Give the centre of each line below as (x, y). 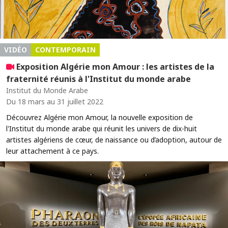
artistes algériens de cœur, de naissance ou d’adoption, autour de (114, 139)
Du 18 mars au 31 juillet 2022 (55, 101)
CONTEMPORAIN (65, 49)
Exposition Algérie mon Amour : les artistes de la (114, 66)
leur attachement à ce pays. (52, 151)
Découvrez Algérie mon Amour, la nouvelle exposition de (99, 117)
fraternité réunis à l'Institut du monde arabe (98, 79)
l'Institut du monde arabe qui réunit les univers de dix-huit (102, 128)
